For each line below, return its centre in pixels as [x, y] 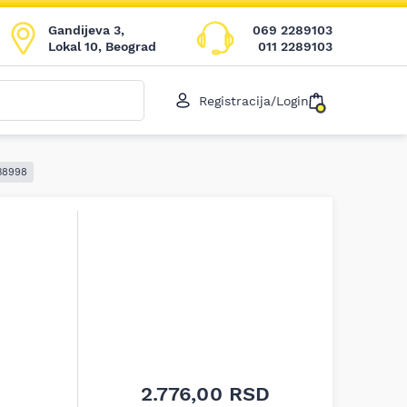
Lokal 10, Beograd [102, 46]
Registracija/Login [254, 100]
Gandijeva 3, [86, 30]
